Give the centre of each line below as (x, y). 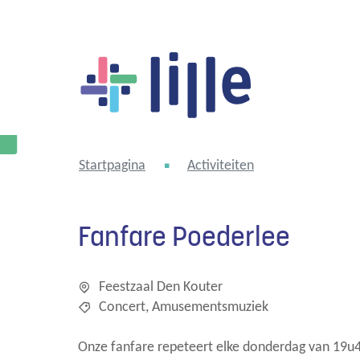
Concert (122, 307)
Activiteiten (221, 166)
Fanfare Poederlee (184, 237)
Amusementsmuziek (210, 307)
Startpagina (112, 166)
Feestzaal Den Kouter (161, 287)
